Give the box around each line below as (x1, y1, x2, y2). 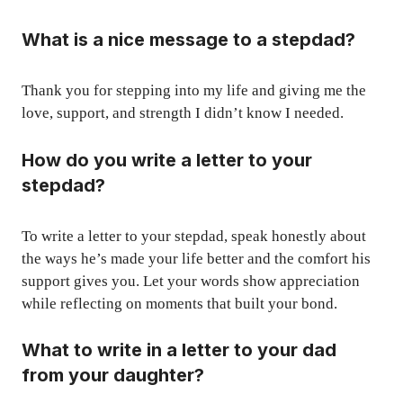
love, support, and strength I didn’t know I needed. (22, 104, 344, 122)
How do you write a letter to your (22, 148, 312, 171)
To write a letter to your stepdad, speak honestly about (22, 227, 366, 245)
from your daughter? (22, 364, 204, 387)
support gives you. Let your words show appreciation (22, 272, 360, 290)
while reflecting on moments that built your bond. (22, 294, 337, 312)
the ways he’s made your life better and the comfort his (22, 249, 371, 267)
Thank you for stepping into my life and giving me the (22, 82, 366, 100)
